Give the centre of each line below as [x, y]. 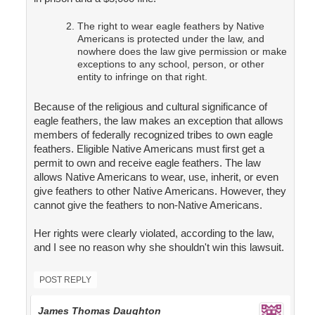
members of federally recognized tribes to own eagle [153, 135]
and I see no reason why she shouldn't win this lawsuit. [159, 247]
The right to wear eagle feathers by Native [171, 26]
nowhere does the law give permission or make [182, 52]
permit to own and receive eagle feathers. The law [147, 163]
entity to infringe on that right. [142, 77]
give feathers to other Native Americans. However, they [160, 191]
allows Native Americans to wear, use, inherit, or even [156, 177]
